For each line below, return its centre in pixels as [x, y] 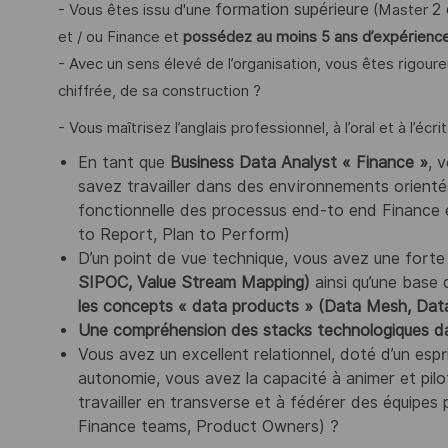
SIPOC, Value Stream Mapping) [194, 283]
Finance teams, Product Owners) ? [208, 427]
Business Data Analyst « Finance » [299, 163]
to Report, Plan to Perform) [184, 235]
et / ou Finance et [120, 37]
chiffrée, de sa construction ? [159, 91]
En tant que [124, 163]
